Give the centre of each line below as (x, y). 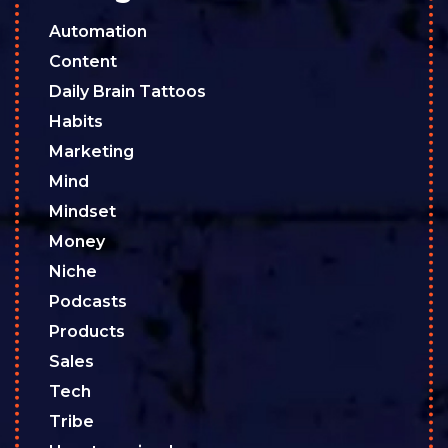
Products (87, 332)
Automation (98, 32)
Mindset (82, 212)
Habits (76, 122)
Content (83, 62)
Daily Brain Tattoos (127, 92)
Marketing (91, 152)
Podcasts (88, 302)
